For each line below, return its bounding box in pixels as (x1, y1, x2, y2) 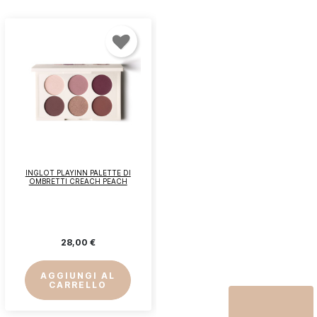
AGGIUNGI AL (40, 270, 116, 281)
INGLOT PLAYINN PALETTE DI (25, 168, 131, 177)
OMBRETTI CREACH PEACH (28, 176, 127, 185)
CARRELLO (49, 279, 108, 290)
